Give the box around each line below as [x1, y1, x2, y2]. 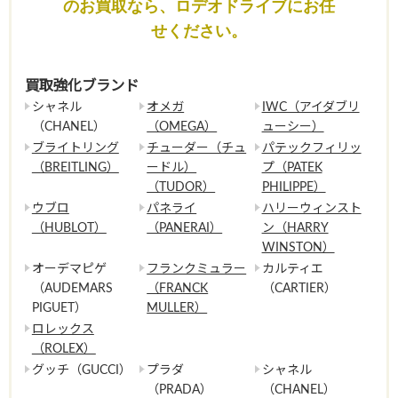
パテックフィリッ [261, 141, 362, 155]
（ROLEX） [31, 342, 96, 355]
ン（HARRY [261, 221, 329, 235]
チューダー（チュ [147, 141, 247, 155]
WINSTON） [261, 241, 335, 254]
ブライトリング [31, 141, 119, 155]
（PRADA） [147, 383, 213, 396]
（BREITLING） [31, 161, 119, 174]
